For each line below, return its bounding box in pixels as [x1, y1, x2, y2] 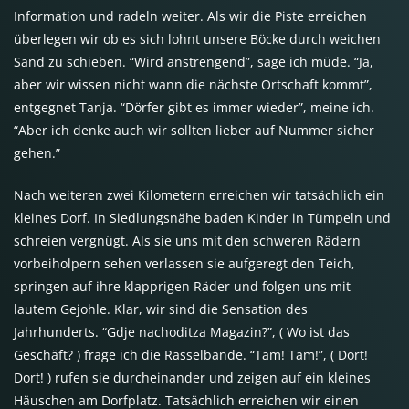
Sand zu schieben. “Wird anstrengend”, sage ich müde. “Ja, [14, 53, 373, 71]
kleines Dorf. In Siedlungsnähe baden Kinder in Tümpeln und [14, 209, 391, 227]
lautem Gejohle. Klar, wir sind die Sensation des [14, 300, 308, 319]
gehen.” [14, 144, 60, 163]
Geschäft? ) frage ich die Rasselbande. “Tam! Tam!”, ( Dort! [14, 346, 368, 364]
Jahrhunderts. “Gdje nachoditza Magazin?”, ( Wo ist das [14, 323, 350, 341]
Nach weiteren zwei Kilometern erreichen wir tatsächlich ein [14, 186, 384, 204]
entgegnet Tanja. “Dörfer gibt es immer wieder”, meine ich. [14, 99, 374, 117]
